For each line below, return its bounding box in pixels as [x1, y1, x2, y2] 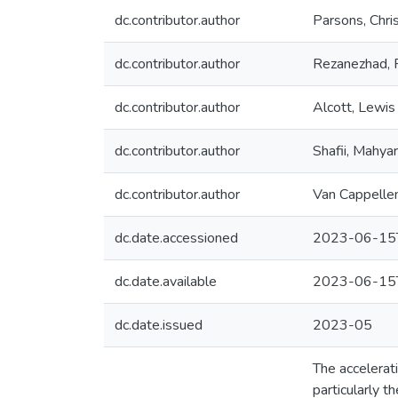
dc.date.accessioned [115, 228, 238, 248]
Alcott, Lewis [313, 98, 395, 117]
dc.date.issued [115, 315, 203, 335]
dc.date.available [115, 272, 217, 291]
